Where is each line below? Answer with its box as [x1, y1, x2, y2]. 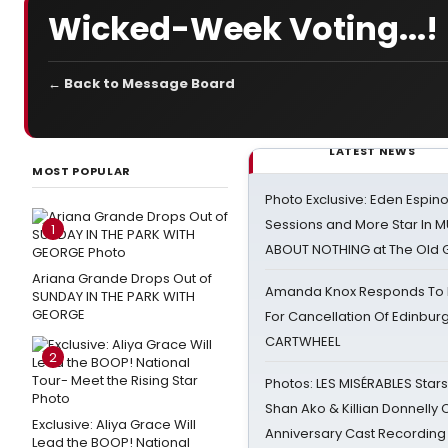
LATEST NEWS [329, 143, 416, 159]
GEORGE [32, 305, 85, 324]
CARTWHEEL [265, 332, 340, 351]
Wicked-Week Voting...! [48, 5, 438, 51]
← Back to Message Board [48, 74, 235, 93]
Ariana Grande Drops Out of [32, 269, 212, 288]
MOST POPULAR [32, 163, 131, 179]
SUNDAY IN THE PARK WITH [32, 287, 195, 306]
